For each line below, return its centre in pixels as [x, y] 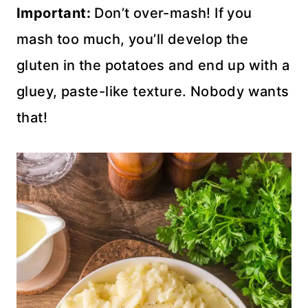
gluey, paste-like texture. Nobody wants [153, 91]
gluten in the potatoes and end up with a [153, 65]
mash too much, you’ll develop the [133, 39]
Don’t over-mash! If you [172, 13]
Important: [54, 13]
